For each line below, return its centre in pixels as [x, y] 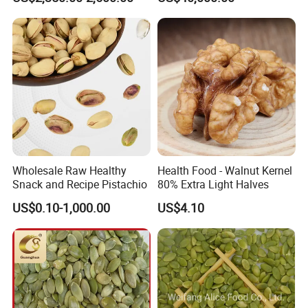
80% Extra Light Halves [213, 185]
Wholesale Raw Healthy [70, 171]
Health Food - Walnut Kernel [224, 171]
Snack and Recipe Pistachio [80, 185]
